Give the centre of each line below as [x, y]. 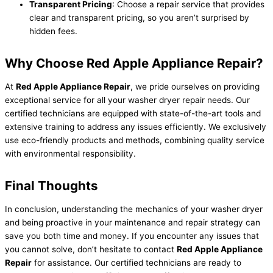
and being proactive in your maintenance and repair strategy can [133, 223]
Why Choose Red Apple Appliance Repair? [134, 63]
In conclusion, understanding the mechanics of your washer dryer [134, 209]
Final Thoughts [51, 186]
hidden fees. [53, 31]
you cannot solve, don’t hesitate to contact [91, 250]
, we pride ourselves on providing [195, 87]
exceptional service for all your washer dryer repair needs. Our [127, 100]
